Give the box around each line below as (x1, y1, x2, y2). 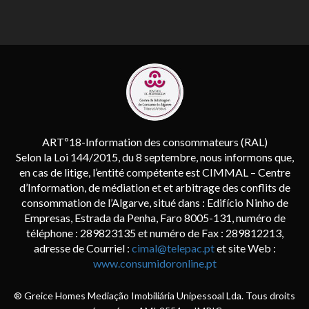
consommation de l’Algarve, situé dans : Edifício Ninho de (21, 196, 288, 209)
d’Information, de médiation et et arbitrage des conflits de (19, 181, 290, 194)
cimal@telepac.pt (131, 241, 215, 255)
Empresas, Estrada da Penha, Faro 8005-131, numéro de (23, 211, 286, 224)
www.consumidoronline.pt (92, 257, 217, 270)
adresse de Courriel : (33, 241, 132, 255)
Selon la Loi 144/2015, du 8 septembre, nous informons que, (15, 150, 294, 163)
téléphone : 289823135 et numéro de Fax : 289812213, (26, 226, 283, 239)
